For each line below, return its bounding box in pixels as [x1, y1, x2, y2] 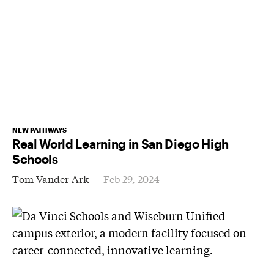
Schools [12, 151, 58, 166]
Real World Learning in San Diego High [12, 136, 229, 151]
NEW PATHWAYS [12, 125, 67, 134]
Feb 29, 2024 [103, 171, 160, 185]
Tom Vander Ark [12, 171, 89, 185]
